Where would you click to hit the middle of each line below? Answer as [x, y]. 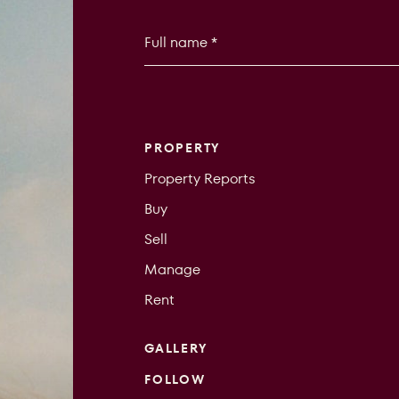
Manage [173, 269]
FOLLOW [175, 379]
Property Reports [200, 178]
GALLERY [176, 348]
